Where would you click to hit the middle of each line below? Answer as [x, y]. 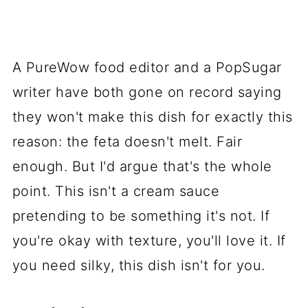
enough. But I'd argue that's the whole [142, 166]
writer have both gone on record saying [147, 92]
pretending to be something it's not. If [141, 216]
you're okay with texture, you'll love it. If [149, 240]
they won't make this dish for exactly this [152, 117]
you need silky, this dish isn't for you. [139, 265]
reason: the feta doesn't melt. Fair [127, 141]
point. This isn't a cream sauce [116, 191]
